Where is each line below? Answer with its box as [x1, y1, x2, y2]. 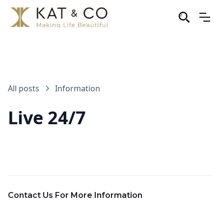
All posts [8, 83, 39, 94]
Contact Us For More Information [8, 191, 142, 200]
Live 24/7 [8, 106, 86, 130]
